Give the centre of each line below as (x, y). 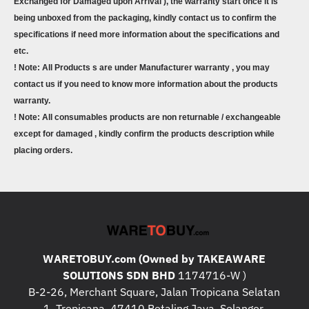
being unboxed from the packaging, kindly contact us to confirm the (145, 18)
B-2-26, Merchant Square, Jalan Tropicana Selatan (154, 292)
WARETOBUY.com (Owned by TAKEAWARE (154, 259)
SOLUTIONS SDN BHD (119, 275)
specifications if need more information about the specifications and (147, 34)
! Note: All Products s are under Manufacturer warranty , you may (142, 68)
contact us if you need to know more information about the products (146, 84)
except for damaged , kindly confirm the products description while (144, 134)
